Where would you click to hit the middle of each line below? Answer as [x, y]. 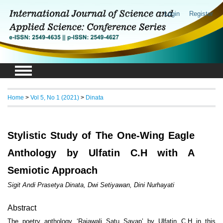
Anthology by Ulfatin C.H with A [101, 153]
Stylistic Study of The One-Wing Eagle [101, 136]
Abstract [22, 208]
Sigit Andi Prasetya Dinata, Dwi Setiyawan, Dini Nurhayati [91, 185]
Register [201, 14]
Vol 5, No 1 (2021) [55, 98]
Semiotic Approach [53, 170]
